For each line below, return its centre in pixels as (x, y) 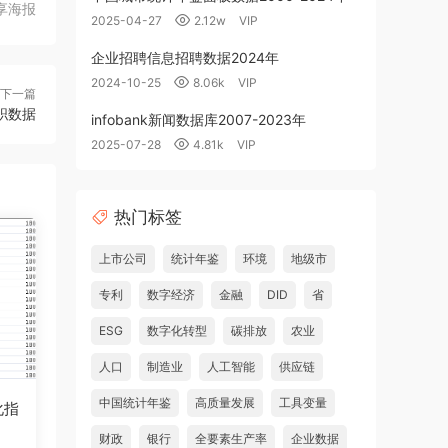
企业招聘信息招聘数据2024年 (185, 57)
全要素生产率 (231, 438)
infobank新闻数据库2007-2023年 (198, 119)
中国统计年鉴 (135, 402)
